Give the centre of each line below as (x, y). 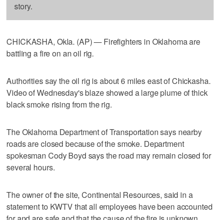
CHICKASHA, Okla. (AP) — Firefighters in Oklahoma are (104, 41)
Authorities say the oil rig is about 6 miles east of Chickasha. (109, 81)
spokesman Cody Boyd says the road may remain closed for (109, 155)
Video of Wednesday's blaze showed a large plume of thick (107, 92)
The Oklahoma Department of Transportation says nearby (104, 132)
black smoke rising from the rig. (59, 104)
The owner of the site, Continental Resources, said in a (100, 194)
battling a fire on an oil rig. (50, 53)
